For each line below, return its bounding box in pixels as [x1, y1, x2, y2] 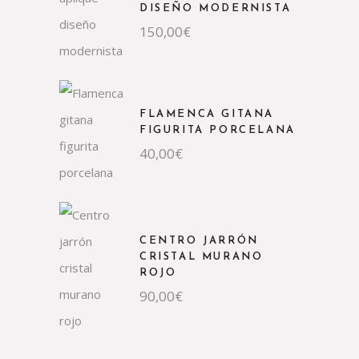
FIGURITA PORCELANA [139, 124, 296, 135]
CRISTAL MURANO [139, 252, 264, 262]
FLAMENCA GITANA [139, 108, 275, 119]
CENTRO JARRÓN [139, 236, 259, 246]
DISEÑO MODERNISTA [139, 2, 292, 14]
